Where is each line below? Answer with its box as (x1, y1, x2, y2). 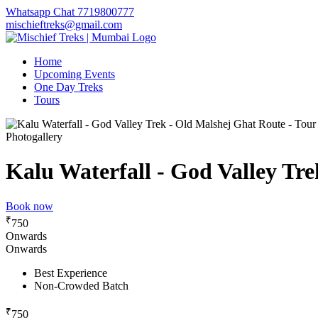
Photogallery (2, 131, 59, 143)
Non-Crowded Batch (31, 280, 125, 292)
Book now (2, 199, 50, 212)
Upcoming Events (31, 68, 111, 80)
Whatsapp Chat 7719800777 (2, 6, 131, 18)
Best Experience (31, 267, 104, 280)
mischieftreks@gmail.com (2, 18, 119, 31)
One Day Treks (31, 81, 99, 93)
